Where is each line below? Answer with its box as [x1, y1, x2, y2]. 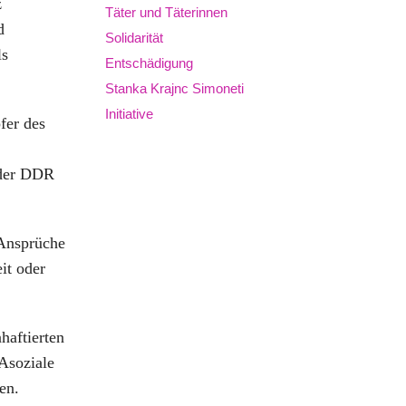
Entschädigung [105, 55, 193, 72]
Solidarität [105, 30, 163, 46]
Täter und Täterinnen [105, 5, 227, 21]
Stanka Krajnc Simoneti [105, 81, 244, 97]
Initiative [105, 106, 153, 122]
